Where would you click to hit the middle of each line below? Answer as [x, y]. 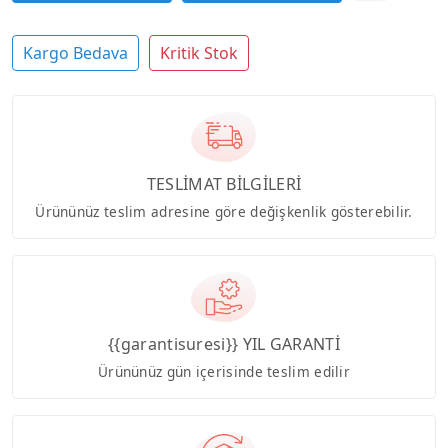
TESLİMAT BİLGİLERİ [224, 183]
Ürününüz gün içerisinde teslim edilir [224, 371]
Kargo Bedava [75, 53]
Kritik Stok [199, 53]
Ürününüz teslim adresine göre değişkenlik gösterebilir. [224, 211]
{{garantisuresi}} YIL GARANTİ [224, 343]
